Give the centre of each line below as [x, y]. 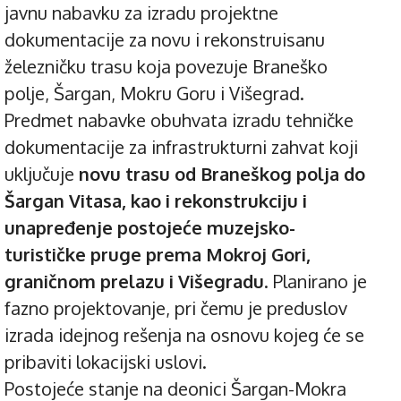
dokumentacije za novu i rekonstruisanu [165, 39]
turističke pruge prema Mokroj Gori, [158, 254]
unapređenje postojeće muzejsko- [150, 227]
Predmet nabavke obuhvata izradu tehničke [179, 119]
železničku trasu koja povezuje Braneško [166, 66]
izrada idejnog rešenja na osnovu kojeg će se [184, 334]
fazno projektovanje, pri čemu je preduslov [176, 307]
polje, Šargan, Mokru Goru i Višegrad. [154, 93]
